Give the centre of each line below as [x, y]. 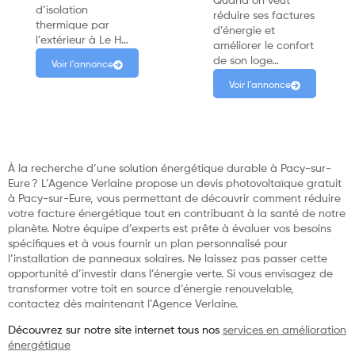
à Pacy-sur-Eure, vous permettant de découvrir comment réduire [174, 198]
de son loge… [246, 61]
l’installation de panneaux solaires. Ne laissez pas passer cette [168, 259]
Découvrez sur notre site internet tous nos [115, 331]
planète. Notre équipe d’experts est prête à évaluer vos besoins [170, 229]
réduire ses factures [264, 15]
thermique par [73, 25]
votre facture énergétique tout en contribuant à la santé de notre [177, 214]
